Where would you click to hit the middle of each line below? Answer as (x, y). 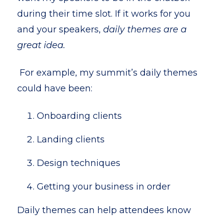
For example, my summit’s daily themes (109, 73)
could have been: (55, 88)
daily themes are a (145, 29)
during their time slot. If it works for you (104, 14)
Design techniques (79, 163)
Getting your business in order (104, 187)
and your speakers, (60, 29)
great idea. (42, 45)
